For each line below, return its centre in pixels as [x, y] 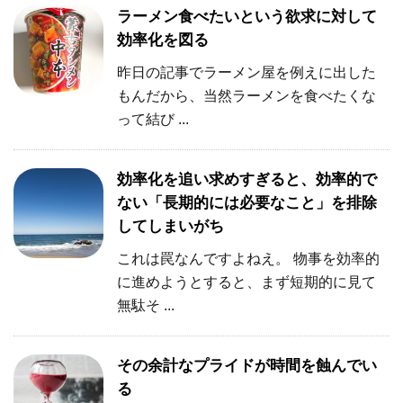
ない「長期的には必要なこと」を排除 [247, 203]
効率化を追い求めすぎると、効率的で [247, 180]
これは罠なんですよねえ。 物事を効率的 [248, 259]
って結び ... [153, 120]
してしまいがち [170, 227]
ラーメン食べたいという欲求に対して [247, 17]
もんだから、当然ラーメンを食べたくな [246, 96]
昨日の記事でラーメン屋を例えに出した [246, 73]
